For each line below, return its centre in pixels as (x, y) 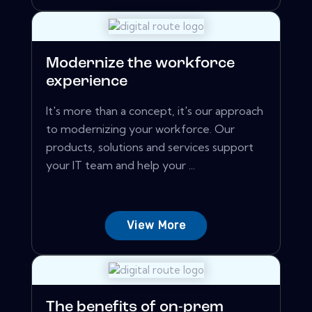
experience (87, 82)
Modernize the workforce (140, 64)
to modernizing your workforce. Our (140, 129)
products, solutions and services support (150, 147)
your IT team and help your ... (120, 165)
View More (156, 226)
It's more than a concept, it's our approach (155, 111)
